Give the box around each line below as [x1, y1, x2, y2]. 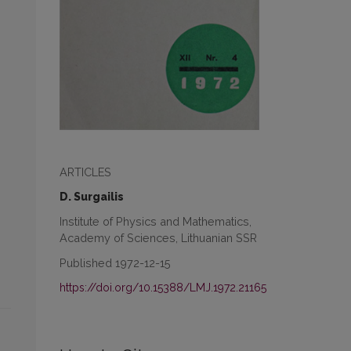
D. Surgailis [60, 190, 124, 204]
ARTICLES [60, 165, 111, 179]
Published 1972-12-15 [60, 256, 171, 270]
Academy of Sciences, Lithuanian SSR [60, 231, 257, 245]
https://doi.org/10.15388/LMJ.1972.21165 [60, 281, 266, 295]
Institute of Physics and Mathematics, [60, 215, 251, 229]
